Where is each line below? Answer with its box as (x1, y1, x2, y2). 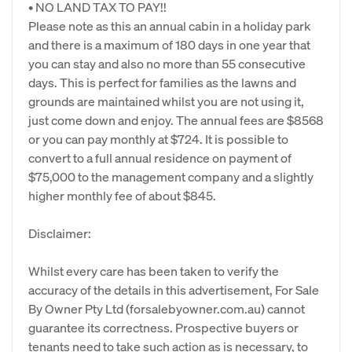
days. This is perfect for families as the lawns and (28, 74, 296, 90)
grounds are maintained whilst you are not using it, (28, 93, 304, 109)
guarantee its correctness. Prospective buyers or (28, 319, 299, 335)
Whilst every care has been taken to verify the (28, 262, 279, 279)
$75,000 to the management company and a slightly (28, 168, 313, 185)
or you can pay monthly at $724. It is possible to (28, 130, 288, 147)
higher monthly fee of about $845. (28, 187, 216, 203)
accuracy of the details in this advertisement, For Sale (28, 281, 319, 298)
